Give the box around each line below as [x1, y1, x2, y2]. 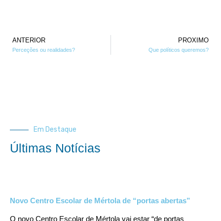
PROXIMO [178, 37, 209, 44]
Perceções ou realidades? [12, 47, 75, 53]
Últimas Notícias [10, 141, 101, 155]
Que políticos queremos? [148, 47, 209, 53]
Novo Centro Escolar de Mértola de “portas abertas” [10, 196, 190, 205]
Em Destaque [34, 125, 76, 134]
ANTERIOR [12, 37, 45, 44]
